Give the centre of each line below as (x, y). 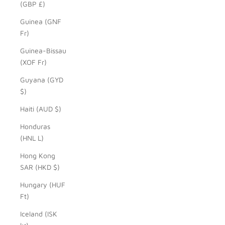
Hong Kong (38, 155)
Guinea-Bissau (43, 50)
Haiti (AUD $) (41, 108)
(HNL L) (32, 138)
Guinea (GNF (41, 21)
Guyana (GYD (42, 79)
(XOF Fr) (33, 62)
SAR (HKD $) (40, 167)
